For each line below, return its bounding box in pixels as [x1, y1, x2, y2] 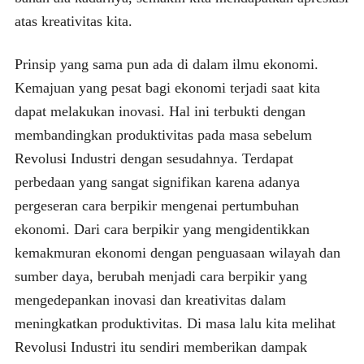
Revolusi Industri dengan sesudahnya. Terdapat [14, 149, 293, 167]
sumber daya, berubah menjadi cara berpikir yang [14, 267, 307, 284]
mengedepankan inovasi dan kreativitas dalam [14, 291, 286, 308]
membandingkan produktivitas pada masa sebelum [14, 126, 312, 143]
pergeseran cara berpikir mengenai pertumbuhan [14, 197, 299, 214]
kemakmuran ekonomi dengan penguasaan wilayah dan [14, 244, 340, 261]
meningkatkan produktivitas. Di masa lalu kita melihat [14, 314, 336, 331]
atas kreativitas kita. [14, 12, 132, 29]
